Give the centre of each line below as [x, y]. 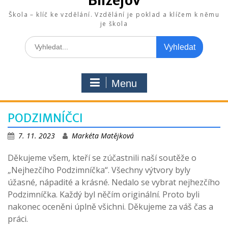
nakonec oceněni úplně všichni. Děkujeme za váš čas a [110, 206]
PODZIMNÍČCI [45, 118]
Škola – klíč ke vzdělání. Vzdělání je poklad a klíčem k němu [114, 14]
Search [36, 41]
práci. [18, 219]
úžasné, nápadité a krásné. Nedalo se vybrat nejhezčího [114, 182]
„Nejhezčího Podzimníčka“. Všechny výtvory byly [99, 170]
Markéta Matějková [103, 135]
